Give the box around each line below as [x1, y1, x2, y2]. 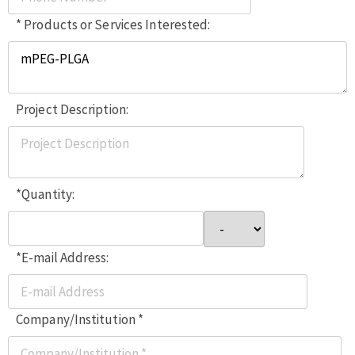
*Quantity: [16, 185, 74, 203]
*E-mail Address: [16, 248, 109, 266]
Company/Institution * [16, 310, 144, 328]
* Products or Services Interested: [16, 15, 211, 33]
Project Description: [16, 100, 128, 118]
